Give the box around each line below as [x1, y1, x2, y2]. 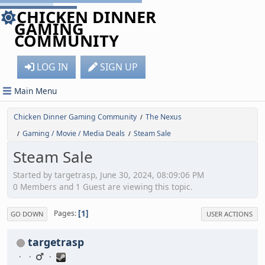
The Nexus [146, 112, 182, 122]
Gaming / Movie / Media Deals [22, 128, 125, 138]
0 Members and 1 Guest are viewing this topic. [13, 180, 193, 192]
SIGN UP [100, 60, 138, 73]
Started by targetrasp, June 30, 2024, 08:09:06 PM [13, 169, 204, 180]
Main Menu [14, 85, 57, 96]
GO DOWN [11, 209, 44, 218]
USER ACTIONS [206, 209, 253, 218]
